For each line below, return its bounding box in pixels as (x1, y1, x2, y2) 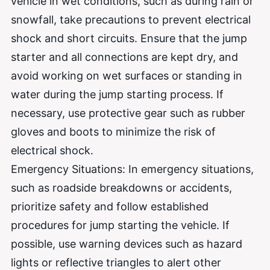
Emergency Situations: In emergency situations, (11, 162, 254, 175)
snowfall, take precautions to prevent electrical (11, 13, 251, 26)
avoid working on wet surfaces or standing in (11, 69, 242, 82)
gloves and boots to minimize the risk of (11, 125, 216, 138)
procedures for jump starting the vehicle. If (11, 218, 230, 231)
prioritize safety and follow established (11, 199, 209, 213)
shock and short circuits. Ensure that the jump (11, 31, 247, 45)
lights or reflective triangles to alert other (11, 256, 221, 269)
